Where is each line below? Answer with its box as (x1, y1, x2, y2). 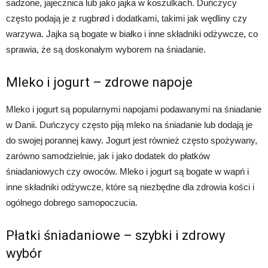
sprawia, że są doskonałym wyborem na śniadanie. (6, 44, 206, 54)
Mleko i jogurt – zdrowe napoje (6, 74, 193, 90)
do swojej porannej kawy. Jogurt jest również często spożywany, (6, 135, 257, 145)
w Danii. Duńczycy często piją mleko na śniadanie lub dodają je (6, 119, 252, 130)
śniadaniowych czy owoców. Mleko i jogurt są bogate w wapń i (6, 166, 249, 176)
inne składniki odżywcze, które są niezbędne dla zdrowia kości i (6, 181, 254, 192)
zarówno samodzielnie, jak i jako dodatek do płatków (6, 150, 210, 161)
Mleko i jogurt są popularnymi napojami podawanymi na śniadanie (6, 103, 261, 114)
